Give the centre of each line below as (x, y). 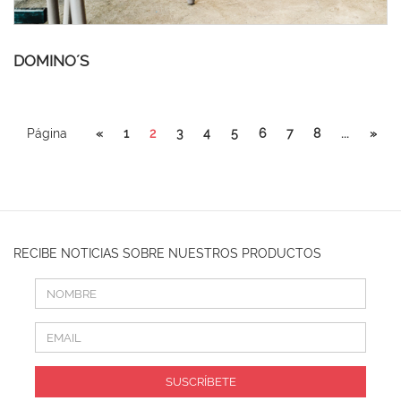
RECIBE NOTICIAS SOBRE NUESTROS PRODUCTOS (167, 254)
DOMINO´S (51, 61)
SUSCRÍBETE (200, 382)
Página (47, 134)
